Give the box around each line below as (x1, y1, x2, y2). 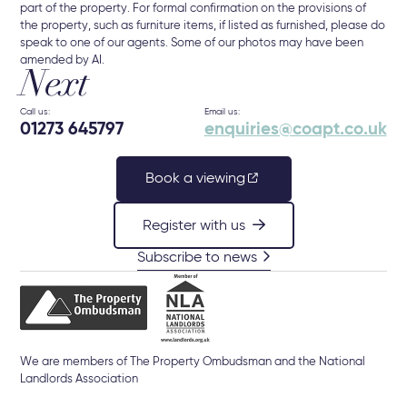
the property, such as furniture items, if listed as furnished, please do (20, 20, 386, 33)
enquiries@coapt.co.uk (203, 122, 387, 139)
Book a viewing (144, 172, 245, 187)
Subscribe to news (136, 251, 257, 266)
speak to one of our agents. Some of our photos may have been (20, 37, 364, 50)
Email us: (203, 107, 240, 117)
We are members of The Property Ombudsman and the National (20, 356, 366, 369)
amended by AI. (20, 55, 105, 67)
